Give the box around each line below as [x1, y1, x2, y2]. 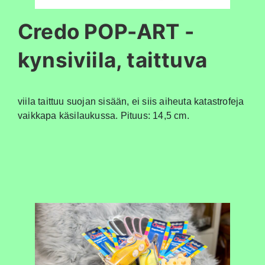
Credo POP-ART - [18, 19, 194, 44]
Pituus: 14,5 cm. [120, 111, 189, 121]
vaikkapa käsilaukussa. [18, 111, 121, 121]
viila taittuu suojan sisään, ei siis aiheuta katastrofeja [18, 96, 244, 107]
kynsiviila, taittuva [18, 47, 207, 73]
